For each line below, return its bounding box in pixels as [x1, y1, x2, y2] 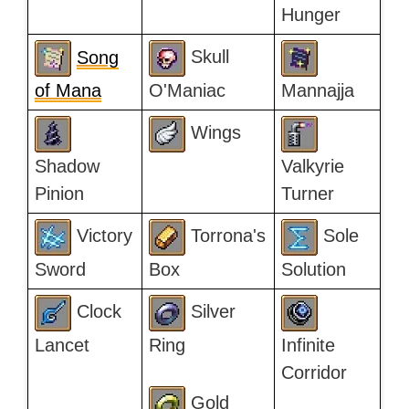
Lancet [34, 335, 89, 356]
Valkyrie [280, 156, 344, 177]
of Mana [34, 80, 101, 101]
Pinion [34, 184, 84, 204]
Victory [70, 225, 132, 246]
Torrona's [184, 225, 266, 246]
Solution [280, 259, 346, 280]
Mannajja [280, 80, 354, 101]
